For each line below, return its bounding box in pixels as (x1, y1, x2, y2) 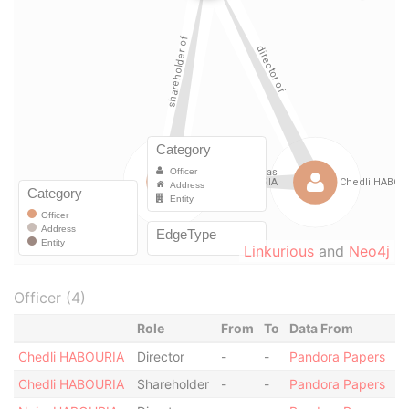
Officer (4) (14, 288, 86, 307)
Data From (288, 320, 353, 336)
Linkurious (244, 242, 314, 260)
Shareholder (136, 376, 209, 392)
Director (136, 349, 184, 364)
